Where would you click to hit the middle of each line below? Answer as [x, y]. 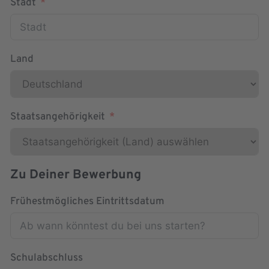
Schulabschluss [47, 258]
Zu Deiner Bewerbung [76, 175]
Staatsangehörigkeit [58, 117]
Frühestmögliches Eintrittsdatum [87, 202]
